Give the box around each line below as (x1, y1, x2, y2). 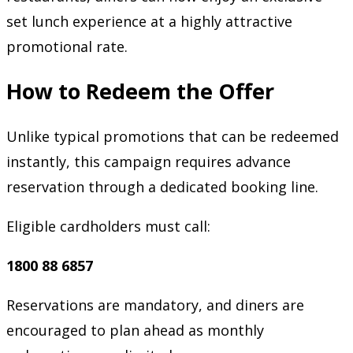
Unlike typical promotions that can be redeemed (6, 126, 339, 146)
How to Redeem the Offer (6, 76, 274, 106)
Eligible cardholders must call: (6, 216, 210, 236)
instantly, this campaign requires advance (6, 151, 291, 171)
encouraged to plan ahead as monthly (6, 320, 264, 340)
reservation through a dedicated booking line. (6, 176, 318, 196)
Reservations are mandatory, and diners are (6, 295, 304, 314)
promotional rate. (6, 36, 128, 56)
